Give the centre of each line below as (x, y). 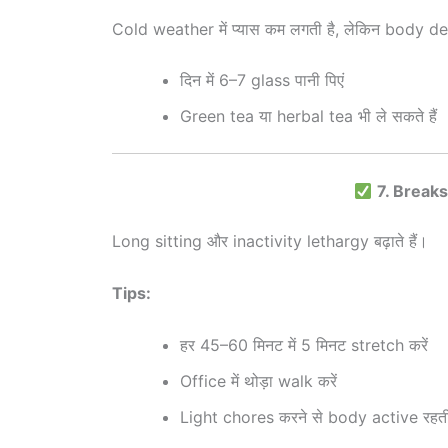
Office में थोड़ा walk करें (258, 380)
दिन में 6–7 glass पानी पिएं (262, 80)
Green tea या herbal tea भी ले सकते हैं (308, 116)
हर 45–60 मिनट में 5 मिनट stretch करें (304, 344)
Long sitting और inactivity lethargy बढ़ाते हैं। (270, 241)
